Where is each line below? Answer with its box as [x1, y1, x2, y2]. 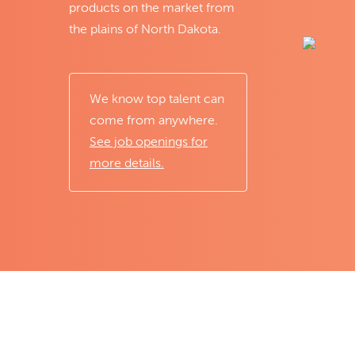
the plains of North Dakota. [69, 24, 221, 36]
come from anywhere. [90, 115, 218, 128]
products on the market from [69, 2, 235, 15]
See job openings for [90, 136, 208, 149]
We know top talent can [90, 94, 224, 106]
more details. [90, 158, 164, 170]
